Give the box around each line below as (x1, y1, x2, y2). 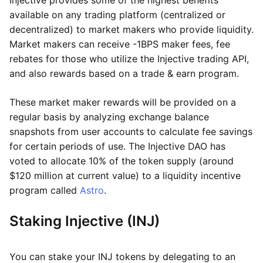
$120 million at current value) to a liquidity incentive (9, 170, 241, 181)
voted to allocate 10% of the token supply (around (9, 155, 234, 167)
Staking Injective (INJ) (9, 213, 160, 230)
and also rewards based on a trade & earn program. (9, 68, 239, 79)
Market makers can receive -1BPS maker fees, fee (9, 38, 230, 50)
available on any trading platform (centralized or (9, 9, 225, 21)
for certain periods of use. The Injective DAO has (9, 140, 225, 152)
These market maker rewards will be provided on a (9, 96, 236, 108)
